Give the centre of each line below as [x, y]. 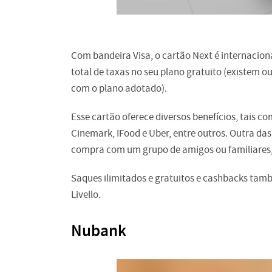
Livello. [86, 195]
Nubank [99, 231]
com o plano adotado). [120, 89]
